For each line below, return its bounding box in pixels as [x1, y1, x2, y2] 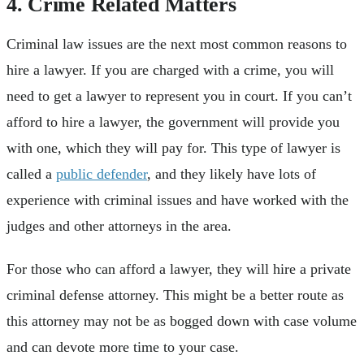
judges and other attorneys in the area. [6, 217, 236, 234]
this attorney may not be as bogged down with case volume [6, 313, 357, 330]
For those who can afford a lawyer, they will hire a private [6, 261, 351, 278]
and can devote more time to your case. [6, 339, 243, 356]
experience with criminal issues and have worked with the [6, 191, 349, 208]
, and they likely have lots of [147, 165, 316, 182]
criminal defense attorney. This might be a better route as [6, 287, 344, 304]
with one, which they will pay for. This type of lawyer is [6, 139, 340, 156]
